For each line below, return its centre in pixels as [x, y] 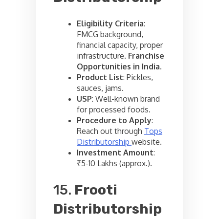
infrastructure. [102, 55]
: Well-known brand [126, 99]
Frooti [96, 190]
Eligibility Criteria [110, 23]
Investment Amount [115, 152]
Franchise [146, 55]
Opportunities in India [118, 66]
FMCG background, [110, 34]
